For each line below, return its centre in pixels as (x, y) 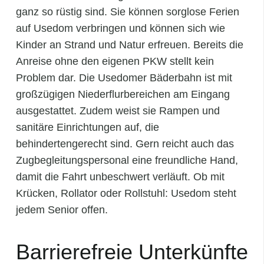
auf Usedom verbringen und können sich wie (121, 29)
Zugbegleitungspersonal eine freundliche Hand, (127, 161)
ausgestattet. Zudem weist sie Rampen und (118, 111)
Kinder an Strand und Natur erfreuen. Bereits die (130, 45)
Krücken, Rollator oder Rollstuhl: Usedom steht (126, 194)
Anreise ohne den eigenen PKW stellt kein (115, 62)
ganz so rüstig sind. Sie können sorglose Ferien (128, 12)
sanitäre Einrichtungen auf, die (88, 128)
